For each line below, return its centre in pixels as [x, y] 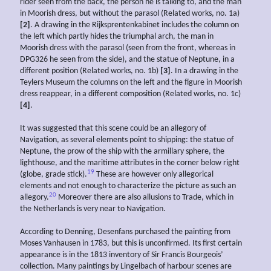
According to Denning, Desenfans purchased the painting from [125, 232]
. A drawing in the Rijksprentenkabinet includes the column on [135, 25]
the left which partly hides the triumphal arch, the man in [117, 37]
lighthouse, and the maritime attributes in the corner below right [130, 163]
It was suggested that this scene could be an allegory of [113, 129]
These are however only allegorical [154, 175]
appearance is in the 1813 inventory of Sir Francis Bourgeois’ [122, 255]
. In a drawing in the [204, 71]
